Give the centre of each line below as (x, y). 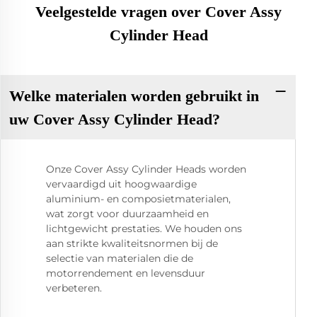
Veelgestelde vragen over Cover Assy (158, 12)
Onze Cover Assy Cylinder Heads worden (146, 169)
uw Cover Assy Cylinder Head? (114, 119)
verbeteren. (74, 288)
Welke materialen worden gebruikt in (134, 96)
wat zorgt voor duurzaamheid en (127, 214)
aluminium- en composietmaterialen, (138, 199)
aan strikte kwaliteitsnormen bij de (132, 244)
